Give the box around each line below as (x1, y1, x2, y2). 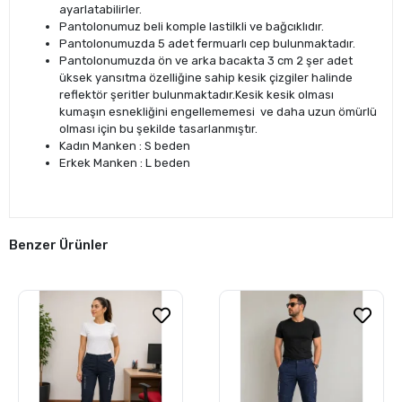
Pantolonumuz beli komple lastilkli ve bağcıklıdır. (59, 19, 324, 33)
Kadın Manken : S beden (59, 138, 190, 153)
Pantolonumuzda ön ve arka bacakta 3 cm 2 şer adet (59, 53, 353, 67)
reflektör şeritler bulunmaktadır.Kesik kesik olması (59, 87, 334, 101)
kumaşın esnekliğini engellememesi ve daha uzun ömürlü (59, 104, 377, 118)
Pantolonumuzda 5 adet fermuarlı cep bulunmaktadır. (59, 36, 355, 50)
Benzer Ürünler (9, 236, 109, 253)
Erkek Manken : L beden (59, 155, 190, 170)
